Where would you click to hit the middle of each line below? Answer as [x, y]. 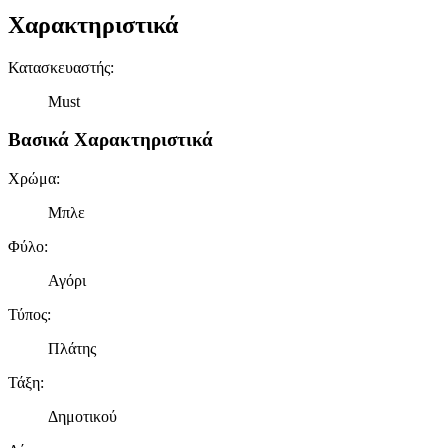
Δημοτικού [82, 417]
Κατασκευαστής [59, 67]
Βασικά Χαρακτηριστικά [110, 140]
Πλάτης [72, 349]
